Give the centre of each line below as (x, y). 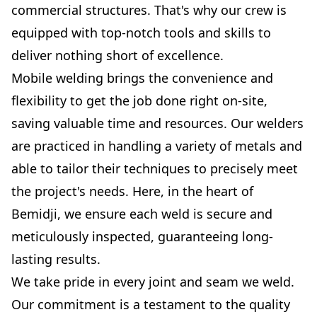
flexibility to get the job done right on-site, (139, 101)
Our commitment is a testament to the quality (151, 305)
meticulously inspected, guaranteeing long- (142, 237)
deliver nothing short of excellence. (117, 56)
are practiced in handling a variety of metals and (157, 146)
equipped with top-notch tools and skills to (141, 33)
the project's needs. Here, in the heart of (132, 191)
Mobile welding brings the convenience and (142, 78)
